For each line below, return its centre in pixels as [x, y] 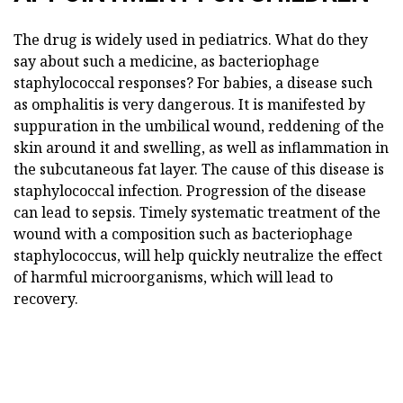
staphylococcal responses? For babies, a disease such [193, 82]
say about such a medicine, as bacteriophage [166, 61]
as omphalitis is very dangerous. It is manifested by [189, 104]
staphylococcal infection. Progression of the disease [190, 190]
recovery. [46, 298]
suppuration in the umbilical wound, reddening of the [199, 125]
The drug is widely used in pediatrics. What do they [191, 39]
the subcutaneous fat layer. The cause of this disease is [199, 169]
